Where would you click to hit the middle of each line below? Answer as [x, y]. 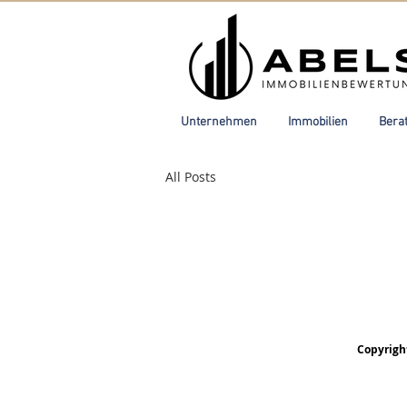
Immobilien [318, 122]
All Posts [191, 176]
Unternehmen [219, 122]
